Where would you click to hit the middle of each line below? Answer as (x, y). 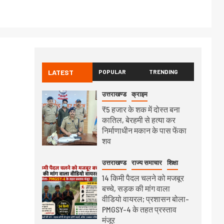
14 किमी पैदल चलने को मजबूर (143, 177)
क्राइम (139, 94)
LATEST (60, 72)
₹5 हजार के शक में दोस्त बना (141, 109)
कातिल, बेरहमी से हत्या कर (138, 119)
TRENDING (164, 71)
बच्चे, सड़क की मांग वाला (136, 188)
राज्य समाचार (146, 162)
